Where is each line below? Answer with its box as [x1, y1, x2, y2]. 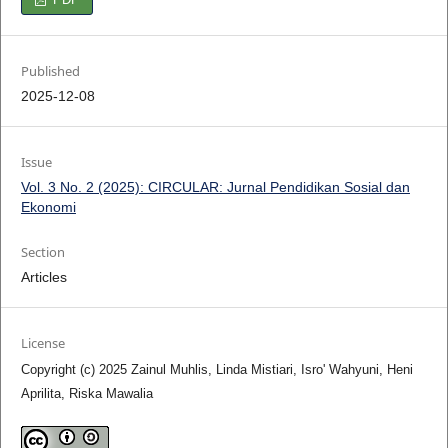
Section [20, 243, 65, 262]
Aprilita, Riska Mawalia [20, 386, 153, 402]
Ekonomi [20, 199, 76, 216]
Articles [20, 269, 67, 286]
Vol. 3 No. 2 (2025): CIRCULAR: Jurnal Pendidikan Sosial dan [20, 179, 410, 196]
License [20, 334, 65, 353]
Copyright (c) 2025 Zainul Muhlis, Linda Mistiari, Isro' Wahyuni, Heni [20, 362, 413, 378]
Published [20, 62, 80, 81]
